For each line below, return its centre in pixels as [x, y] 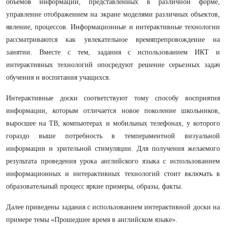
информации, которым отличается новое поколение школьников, [113, 111]
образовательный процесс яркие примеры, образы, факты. [94, 186]
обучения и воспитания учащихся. [58, 77]
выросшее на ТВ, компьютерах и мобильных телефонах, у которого [113, 123]
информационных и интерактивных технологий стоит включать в [113, 174]
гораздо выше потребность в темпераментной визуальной [113, 136]
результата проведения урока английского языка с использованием [113, 161]
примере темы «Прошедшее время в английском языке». [92, 220]
